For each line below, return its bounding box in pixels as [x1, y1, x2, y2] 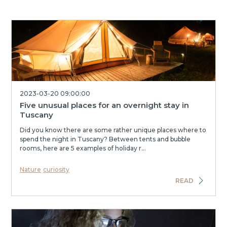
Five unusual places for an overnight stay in [20, 100, 189, 110]
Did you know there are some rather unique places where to [20, 126, 206, 134]
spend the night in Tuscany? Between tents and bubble [20, 135, 191, 143]
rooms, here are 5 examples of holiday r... [20, 144, 146, 152]
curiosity [43, 166, 69, 173]
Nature [20, 166, 41, 173]
